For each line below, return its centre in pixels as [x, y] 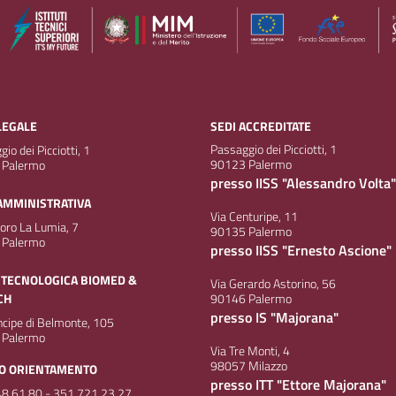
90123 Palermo [251, 165]
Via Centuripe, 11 [254, 217]
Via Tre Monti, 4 [250, 351]
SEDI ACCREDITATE [261, 127]
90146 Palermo [251, 299]
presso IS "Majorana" [274, 318]
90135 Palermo [251, 232]
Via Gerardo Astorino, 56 [273, 284]
